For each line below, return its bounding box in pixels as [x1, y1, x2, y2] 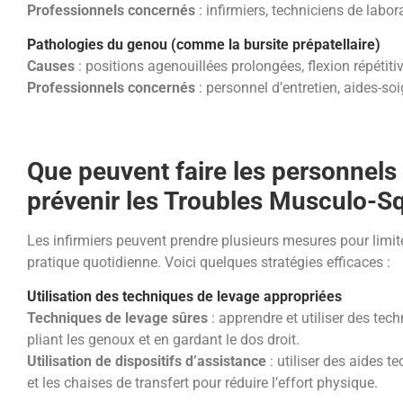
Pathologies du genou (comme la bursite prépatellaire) [27, 36, 381, 54]
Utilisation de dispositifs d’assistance [27, 353, 266, 371]
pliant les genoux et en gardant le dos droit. [27, 331, 300, 349]
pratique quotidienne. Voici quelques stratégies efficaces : [27, 253, 390, 271]
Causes [27, 58, 75, 76]
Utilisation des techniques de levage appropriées [27, 288, 342, 306]
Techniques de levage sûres [27, 309, 208, 327]
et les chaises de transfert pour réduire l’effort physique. [27, 374, 378, 392]
